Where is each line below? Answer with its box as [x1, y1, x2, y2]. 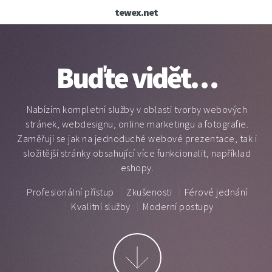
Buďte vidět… [56, 59, 218, 96]
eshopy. [120, 161, 154, 174]
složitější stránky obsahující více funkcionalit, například [23, 147, 251, 159]
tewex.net [114, 6, 158, 18]
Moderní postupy [143, 200, 214, 212]
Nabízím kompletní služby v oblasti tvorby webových [27, 103, 248, 115]
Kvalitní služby [71, 200, 131, 212]
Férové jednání [184, 186, 248, 198]
